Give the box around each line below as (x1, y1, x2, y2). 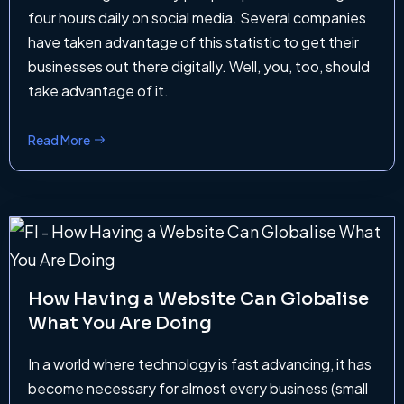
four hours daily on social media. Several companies (28, 8, 366, 28)
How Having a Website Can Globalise (28, 288, 369, 311)
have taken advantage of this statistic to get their (28, 32, 359, 52)
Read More (28, 132, 90, 149)
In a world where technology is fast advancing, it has (28, 354, 372, 374)
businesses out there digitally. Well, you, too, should (28, 57, 370, 77)
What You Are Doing (28, 312, 212, 335)
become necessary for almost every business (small (28, 379, 368, 399)
